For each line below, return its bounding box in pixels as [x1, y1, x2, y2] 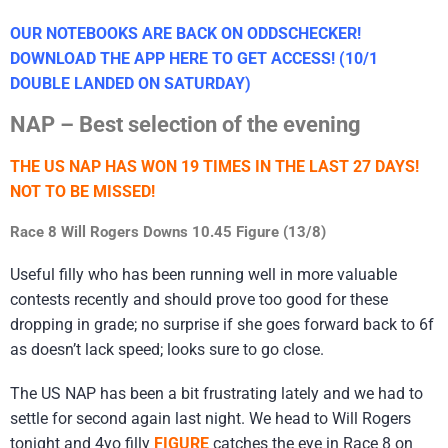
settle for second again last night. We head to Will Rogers [10, 408, 411, 428]
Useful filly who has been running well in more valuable [10, 264, 397, 284]
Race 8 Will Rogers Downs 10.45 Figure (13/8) [10, 223, 326, 242]
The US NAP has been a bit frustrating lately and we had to [10, 383, 423, 403]
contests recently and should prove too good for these [10, 289, 388, 309]
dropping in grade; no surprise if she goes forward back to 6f [10, 314, 434, 334]
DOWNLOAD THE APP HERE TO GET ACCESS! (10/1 [10, 49, 378, 69]
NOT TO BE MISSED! [10, 182, 155, 202]
